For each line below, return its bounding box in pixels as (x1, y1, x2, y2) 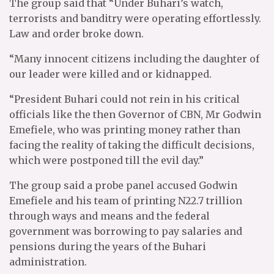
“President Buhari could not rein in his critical (9, 93, 240, 105)
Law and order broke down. (9, 28, 144, 40)
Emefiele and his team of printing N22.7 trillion (9, 194, 242, 207)
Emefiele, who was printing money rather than (9, 124, 240, 136)
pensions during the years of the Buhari (9, 240, 206, 253)
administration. (9, 256, 87, 268)
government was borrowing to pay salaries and (9, 225, 242, 237)
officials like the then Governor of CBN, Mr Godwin (9, 108, 261, 120)
